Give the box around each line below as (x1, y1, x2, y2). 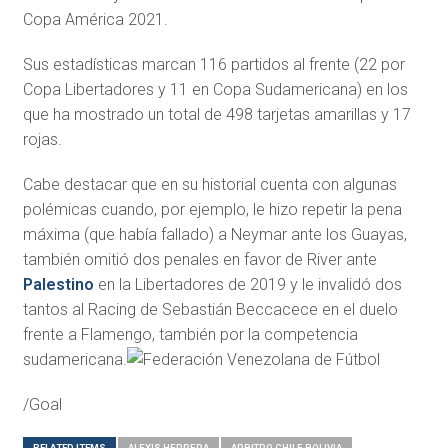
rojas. (22, 129, 62, 149)
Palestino (22, 274, 94, 294)
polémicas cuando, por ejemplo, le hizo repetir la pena (22, 199, 402, 219)
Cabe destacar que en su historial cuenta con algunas (22, 174, 397, 194)
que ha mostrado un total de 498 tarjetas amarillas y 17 (22, 104, 411, 124)
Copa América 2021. (22, 9, 168, 29)
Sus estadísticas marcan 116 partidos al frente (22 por (22, 54, 405, 74)
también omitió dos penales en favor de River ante (22, 249, 377, 269)
